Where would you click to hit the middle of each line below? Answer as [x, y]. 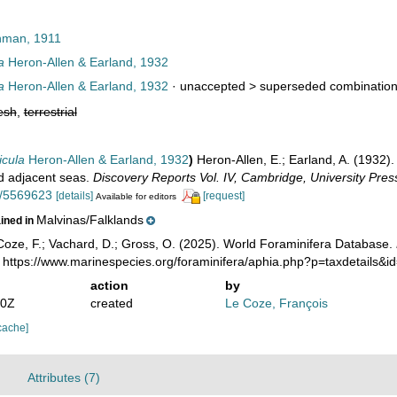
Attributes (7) [64, 377]
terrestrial [50, 112]
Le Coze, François [277, 303]
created [111, 303]
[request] [223, 196]
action [109, 285]
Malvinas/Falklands [90, 219]
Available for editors [136, 196]
